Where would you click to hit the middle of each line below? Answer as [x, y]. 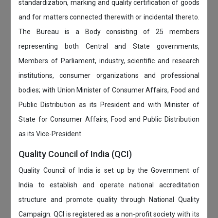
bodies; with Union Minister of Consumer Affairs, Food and [109, 90]
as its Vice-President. [51, 134]
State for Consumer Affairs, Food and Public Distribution [109, 119]
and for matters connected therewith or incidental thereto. [109, 17]
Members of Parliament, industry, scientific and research [109, 61]
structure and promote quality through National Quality [109, 199]
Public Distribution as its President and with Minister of [109, 104]
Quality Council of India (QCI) [75, 154]
